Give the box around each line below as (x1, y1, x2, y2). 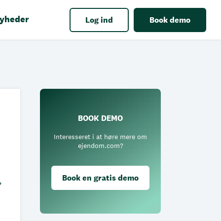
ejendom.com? (77, 141, 123, 150)
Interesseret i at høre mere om (54, 132, 147, 141)
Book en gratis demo (62, 173, 139, 183)
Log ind (85, 14, 113, 25)
